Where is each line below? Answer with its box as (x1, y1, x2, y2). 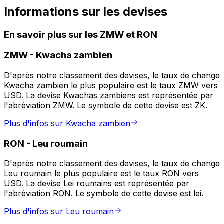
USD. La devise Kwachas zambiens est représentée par (4, 90, 213, 101)
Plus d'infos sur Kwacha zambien (4, 118, 130, 129)
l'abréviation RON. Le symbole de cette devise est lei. (4, 188, 203, 199)
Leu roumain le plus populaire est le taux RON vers (4, 168, 199, 179)
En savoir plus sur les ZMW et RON (4, 28, 157, 40)
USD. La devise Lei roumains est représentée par (4, 178, 189, 189)
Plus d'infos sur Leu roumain (4, 206, 114, 217)
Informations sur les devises (4, 4, 167, 19)
